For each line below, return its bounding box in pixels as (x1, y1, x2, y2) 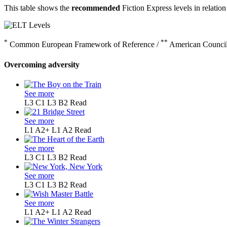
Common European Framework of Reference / (8, 40, 161, 49)
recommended (71, 4, 120, 13)
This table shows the (4, 4, 71, 13)
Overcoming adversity (4, 60, 80, 69)
